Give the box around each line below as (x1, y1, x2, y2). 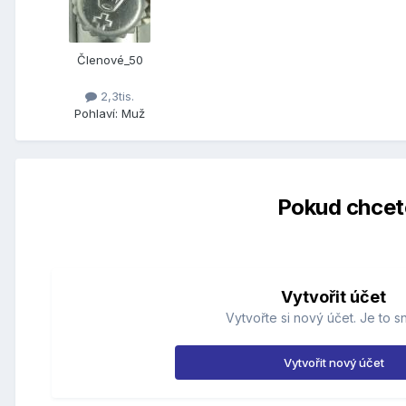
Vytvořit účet (281, 286, 387, 306)
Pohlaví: (74, 105, 118, 121)
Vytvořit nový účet (283, 354, 384, 370)
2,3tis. (97, 88, 134, 103)
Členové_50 (76, 53, 143, 68)
